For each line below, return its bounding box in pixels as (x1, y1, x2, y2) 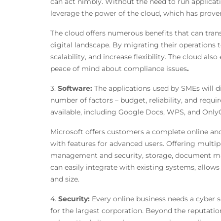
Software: (58, 84, 94, 93)
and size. (50, 175, 79, 184)
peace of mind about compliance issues (50, 64, 187, 74)
